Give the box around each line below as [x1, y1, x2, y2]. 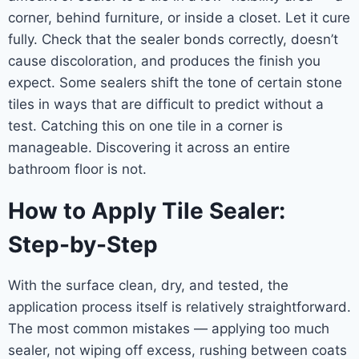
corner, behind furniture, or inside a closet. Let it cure [8, 9, 350, 26]
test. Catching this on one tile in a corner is [8, 117, 283, 134]
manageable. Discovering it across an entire [8, 139, 290, 155]
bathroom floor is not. [8, 160, 147, 177]
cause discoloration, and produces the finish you [8, 52, 321, 69]
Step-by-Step [8, 230, 158, 258]
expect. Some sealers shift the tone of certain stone [8, 74, 342, 91]
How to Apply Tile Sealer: [8, 196, 285, 224]
